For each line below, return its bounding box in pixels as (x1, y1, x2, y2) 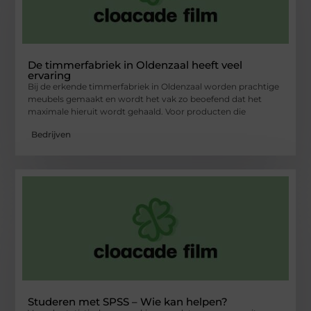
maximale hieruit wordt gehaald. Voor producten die (28, 106, 246, 117)
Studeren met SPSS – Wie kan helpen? (28, 294, 228, 308)
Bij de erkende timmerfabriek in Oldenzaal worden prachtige (28, 81, 280, 92)
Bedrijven (31, 128, 72, 140)
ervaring (28, 69, 72, 83)
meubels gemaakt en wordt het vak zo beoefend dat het (28, 94, 262, 105)
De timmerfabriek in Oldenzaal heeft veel (28, 58, 243, 72)
